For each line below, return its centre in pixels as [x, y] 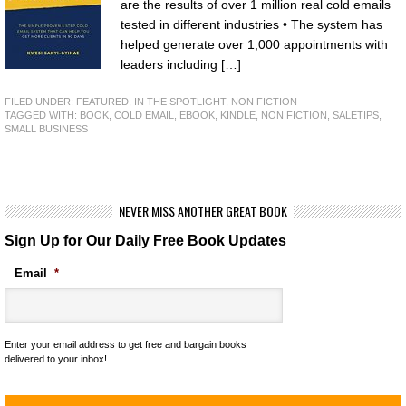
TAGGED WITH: [42, 115]
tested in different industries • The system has [251, 24]
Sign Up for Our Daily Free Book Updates [145, 240]
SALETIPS [356, 115]
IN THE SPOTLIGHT [180, 101]
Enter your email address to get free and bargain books [126, 344]
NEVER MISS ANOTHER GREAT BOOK [203, 210]
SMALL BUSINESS [46, 128]
